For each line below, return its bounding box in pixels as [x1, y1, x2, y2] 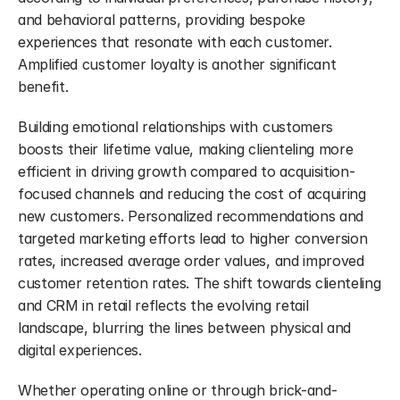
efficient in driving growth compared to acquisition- [18, 162, 355, 180]
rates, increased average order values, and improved [18, 252, 364, 270]
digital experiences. [18, 341, 142, 359]
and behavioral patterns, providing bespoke [18, 11, 305, 29]
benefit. [18, 78, 69, 96]
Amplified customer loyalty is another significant [18, 55, 337, 73]
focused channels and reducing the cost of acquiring [18, 185, 366, 203]
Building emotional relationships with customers [18, 118, 333, 136]
